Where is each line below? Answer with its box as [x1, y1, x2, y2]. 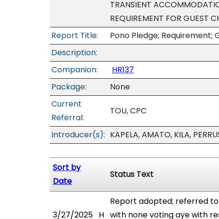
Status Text [110, 169, 153, 180]
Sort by [53, 162, 81, 173]
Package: [51, 81, 87, 92]
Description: [51, 47, 97, 58]
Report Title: [51, 30, 98, 41]
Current [51, 98, 82, 109]
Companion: [51, 64, 98, 75]
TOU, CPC [110, 105, 147, 116]
